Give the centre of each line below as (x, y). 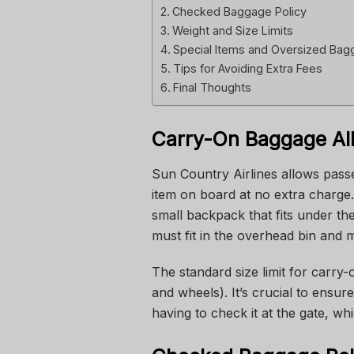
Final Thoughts (212, 88)
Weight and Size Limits (232, 31)
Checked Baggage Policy (239, 12)
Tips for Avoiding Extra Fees (247, 69)
